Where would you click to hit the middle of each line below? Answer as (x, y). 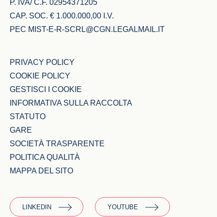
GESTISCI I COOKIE (46, 89)
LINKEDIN (37, 207)
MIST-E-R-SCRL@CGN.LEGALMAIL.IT (96, 29)
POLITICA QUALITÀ (45, 157)
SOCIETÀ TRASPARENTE (57, 143)
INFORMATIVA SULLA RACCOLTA (71, 103)
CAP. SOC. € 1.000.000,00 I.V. (62, 15)
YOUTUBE (123, 207)
